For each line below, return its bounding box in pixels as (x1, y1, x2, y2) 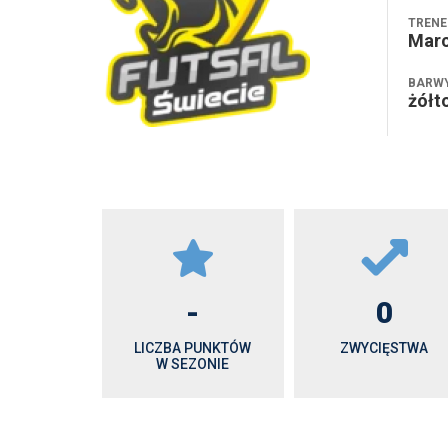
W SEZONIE (156, 356, 230, 372)
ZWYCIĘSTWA (340, 340, 429, 356)
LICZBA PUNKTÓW (134, 340, 252, 356)
